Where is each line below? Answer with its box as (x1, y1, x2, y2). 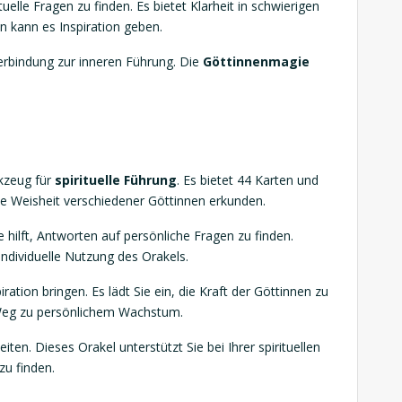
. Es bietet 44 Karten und (177, 170, 319, 188)
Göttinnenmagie (203, 52, 310, 70)
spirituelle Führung (55, 170, 177, 188)
